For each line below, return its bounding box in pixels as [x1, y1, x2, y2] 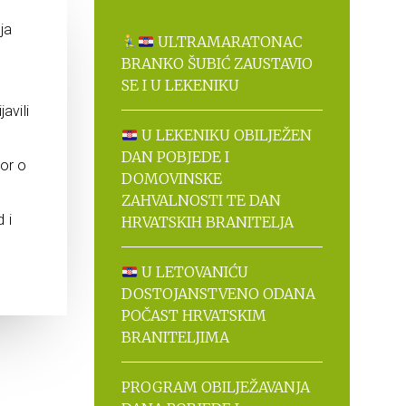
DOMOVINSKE [121, 169, 222, 188]
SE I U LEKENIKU [121, 76, 239, 94]
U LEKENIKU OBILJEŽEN [137, 126, 312, 144]
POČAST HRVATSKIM [121, 306, 266, 324]
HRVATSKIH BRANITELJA [121, 213, 294, 231]
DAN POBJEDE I [121, 148, 229, 166]
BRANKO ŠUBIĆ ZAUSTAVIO [121, 54, 313, 72]
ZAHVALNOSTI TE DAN [121, 191, 281, 209]
